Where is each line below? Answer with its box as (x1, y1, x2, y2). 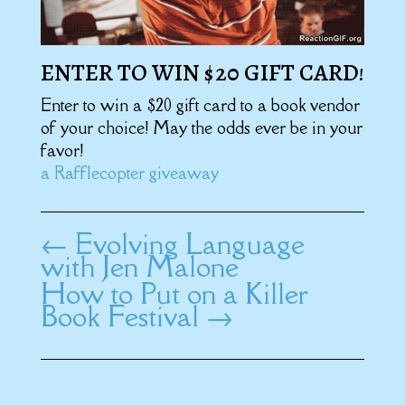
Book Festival (40, 297, 199, 335)
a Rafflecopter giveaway (40, 162, 219, 184)
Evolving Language (74, 225, 305, 263)
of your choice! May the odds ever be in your (40, 117, 363, 139)
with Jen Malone (40, 248, 239, 286)
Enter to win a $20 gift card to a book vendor (40, 94, 360, 117)
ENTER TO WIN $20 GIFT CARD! (40, 57, 364, 89)
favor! (40, 139, 83, 162)
